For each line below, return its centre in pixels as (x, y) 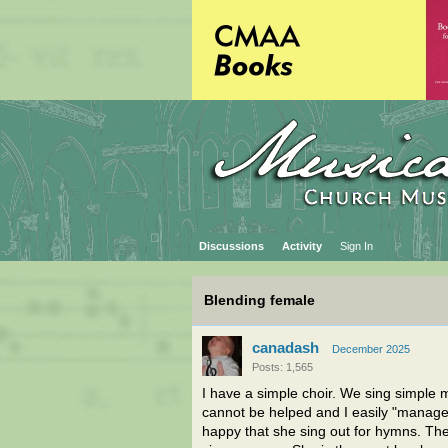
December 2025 (371, 349)
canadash (285, 347)
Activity (302, 246)
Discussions (231, 246)
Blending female (259, 300)
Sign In (356, 246)
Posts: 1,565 (282, 367)
